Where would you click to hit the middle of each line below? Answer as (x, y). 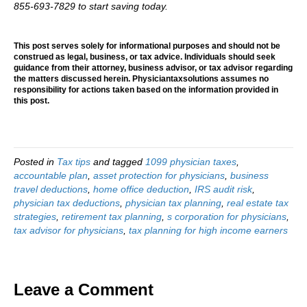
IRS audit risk (223, 189)
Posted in (35, 161)
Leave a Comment (84, 289)
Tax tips (74, 161)
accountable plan (51, 175)
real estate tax (258, 202)
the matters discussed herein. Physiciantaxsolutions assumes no (141, 78)
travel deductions (51, 189)
